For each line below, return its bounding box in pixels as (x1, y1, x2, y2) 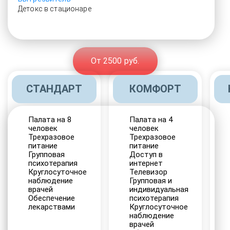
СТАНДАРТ (26, 83, 82, 95)
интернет (129, 159, 163, 168)
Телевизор (129, 167, 167, 177)
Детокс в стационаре (18, 5, 91, 13)
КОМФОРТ (129, 83, 181, 95)
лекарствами (28, 202, 75, 212)
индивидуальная (129, 185, 188, 194)
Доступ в (129, 150, 163, 159)
